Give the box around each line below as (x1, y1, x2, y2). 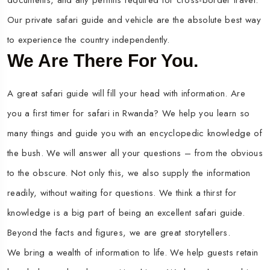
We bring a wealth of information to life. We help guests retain (7, 246, 259, 260)
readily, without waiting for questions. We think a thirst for (7, 186, 237, 200)
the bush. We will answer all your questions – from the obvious (7, 146, 263, 160)
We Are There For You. (7, 51, 198, 71)
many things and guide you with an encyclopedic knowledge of (7, 127, 262, 140)
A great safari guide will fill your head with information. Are (7, 87, 245, 101)
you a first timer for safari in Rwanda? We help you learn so (7, 107, 250, 121)
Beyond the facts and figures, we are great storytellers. (7, 226, 234, 240)
